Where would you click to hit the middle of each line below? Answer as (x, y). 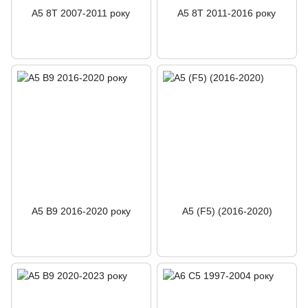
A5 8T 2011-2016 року (227, 13)
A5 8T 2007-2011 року (81, 13)
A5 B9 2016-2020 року (81, 211)
